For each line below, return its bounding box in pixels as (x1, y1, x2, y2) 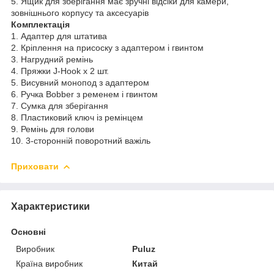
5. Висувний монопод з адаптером (11, 77, 149, 87)
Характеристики (11, 201, 90, 212)
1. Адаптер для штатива (11, 31, 107, 41)
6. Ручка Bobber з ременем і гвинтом (11, 89, 158, 99)
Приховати (11, 161, 59, 171)
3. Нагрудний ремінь (11, 54, 93, 64)
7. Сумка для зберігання (11, 100, 108, 111)
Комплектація (11, 19, 70, 29)
